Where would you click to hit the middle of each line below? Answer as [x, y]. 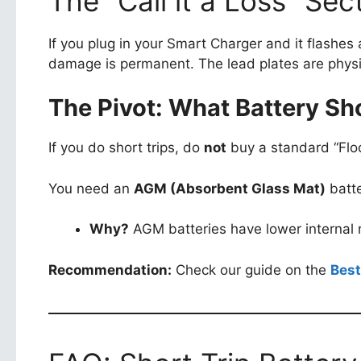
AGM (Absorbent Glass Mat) [230, 188]
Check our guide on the [251, 270]
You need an [91, 188]
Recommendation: [110, 270]
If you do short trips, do [126, 148]
